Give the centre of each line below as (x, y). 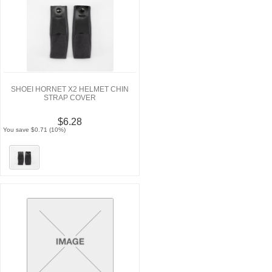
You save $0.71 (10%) (35, 129)
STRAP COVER (70, 97)
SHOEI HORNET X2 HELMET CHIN (70, 89)
